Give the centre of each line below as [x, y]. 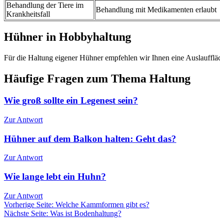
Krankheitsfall [28, 14]
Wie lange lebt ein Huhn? [55, 177]
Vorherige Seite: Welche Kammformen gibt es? [77, 204]
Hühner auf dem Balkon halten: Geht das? [90, 138]
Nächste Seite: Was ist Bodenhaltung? [63, 213]
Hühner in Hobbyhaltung [68, 37]
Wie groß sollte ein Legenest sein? [71, 101]
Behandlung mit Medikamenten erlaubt [156, 9]
